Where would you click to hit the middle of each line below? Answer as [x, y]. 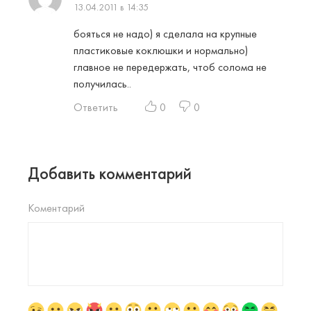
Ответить [96, 108]
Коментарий [56, 208]
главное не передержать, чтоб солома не [170, 67]
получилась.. [102, 84]
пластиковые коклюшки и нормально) [161, 51]
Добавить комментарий [110, 174]
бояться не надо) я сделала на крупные [165, 34]
